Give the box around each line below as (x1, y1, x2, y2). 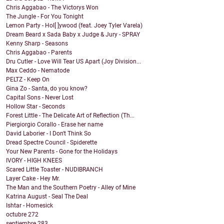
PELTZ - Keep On (6, 76, 49, 83)
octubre (6, 211, 28, 218)
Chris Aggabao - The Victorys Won (6, 4, 98, 11)
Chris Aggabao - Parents (6, 49, 72, 56)
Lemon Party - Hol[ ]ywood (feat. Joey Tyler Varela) (6, 22, 142, 29)
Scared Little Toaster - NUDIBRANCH (6, 166, 103, 173)
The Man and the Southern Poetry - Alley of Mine (6, 184, 135, 191)
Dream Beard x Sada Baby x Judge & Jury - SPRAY (6, 31, 140, 38)
